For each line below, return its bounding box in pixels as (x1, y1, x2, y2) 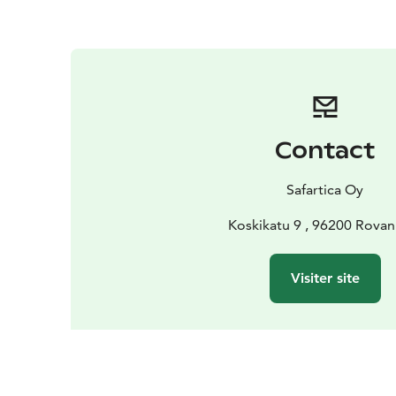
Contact (275, 136, 376, 164)
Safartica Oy (286, 180, 364, 198)
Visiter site (290, 269, 360, 286)
